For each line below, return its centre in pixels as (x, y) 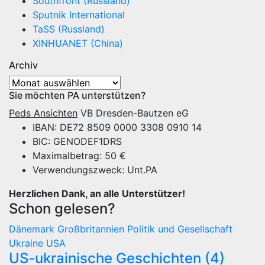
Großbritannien (92, 229)
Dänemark (33, 229)
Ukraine (28, 243)
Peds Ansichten (43, 113)
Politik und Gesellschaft (180, 229)
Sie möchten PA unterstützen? (77, 96)
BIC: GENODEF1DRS (77, 142)
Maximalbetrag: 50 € (79, 156)
